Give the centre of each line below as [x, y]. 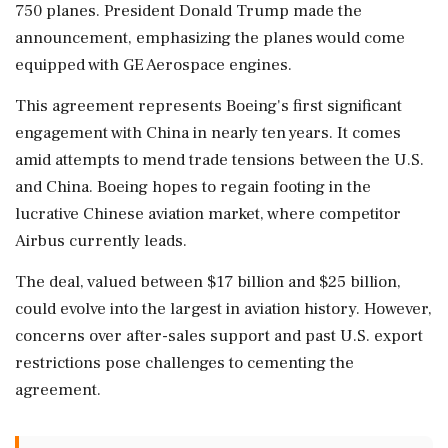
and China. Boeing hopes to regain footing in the [193, 187]
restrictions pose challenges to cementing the [184, 363]
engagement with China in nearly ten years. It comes [208, 133]
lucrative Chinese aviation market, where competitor [208, 214]
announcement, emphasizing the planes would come [210, 38]
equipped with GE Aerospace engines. [153, 65]
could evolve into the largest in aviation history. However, [223, 309]
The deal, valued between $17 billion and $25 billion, [208, 282]
